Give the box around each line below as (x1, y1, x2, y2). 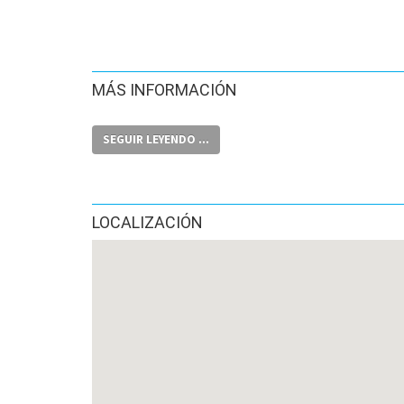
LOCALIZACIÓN (92, 213, 203, 232)
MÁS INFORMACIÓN (92, 80, 237, 99)
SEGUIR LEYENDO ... (103, 132, 209, 147)
